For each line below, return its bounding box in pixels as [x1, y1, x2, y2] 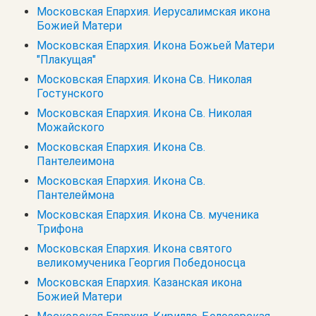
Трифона [37, 221, 83, 236]
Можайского [37, 120, 104, 134]
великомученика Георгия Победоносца [37, 255, 245, 269]
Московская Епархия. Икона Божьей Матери [37, 38, 274, 52]
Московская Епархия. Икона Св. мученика [37, 207, 259, 221]
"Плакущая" [37, 52, 96, 66]
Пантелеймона [37, 188, 114, 202]
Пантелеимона [37, 154, 114, 168]
